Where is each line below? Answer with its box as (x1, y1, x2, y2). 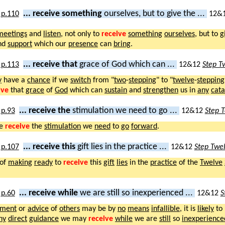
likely (197, 204, 214, 213)
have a (2, 76, 27, 84)
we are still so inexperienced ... (79, 188, 195, 197)
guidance (29, 214, 59, 223)
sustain (104, 86, 127, 94)
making (8, 158, 32, 167)
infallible (151, 204, 180, 213)
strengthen (143, 86, 178, 94)
